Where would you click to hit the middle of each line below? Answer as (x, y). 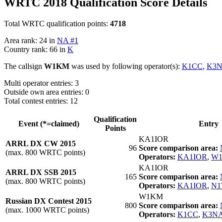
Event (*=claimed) (49, 123)
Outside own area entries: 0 (47, 92)
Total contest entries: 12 (41, 101)
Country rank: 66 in (36, 49)
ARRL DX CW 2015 (41, 143)
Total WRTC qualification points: (57, 23)
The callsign (24, 66)
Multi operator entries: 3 (41, 83)
